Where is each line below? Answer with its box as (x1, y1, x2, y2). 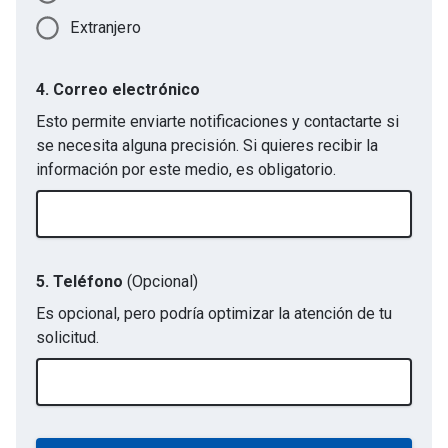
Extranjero (70, 17, 141, 37)
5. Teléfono (36, 271, 123, 291)
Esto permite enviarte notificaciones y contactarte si (36, 111, 399, 131)
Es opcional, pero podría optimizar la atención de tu (36, 303, 392, 323)
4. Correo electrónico (36, 79, 200, 99)
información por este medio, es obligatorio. (36, 159, 336, 179)
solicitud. (36, 327, 99, 347)
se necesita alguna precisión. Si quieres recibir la (36, 135, 378, 155)
